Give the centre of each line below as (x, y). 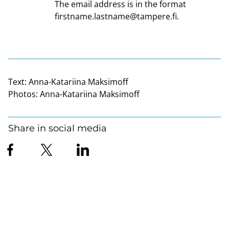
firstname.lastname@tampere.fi (116, 16)
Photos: (23, 94)
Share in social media (58, 128)
